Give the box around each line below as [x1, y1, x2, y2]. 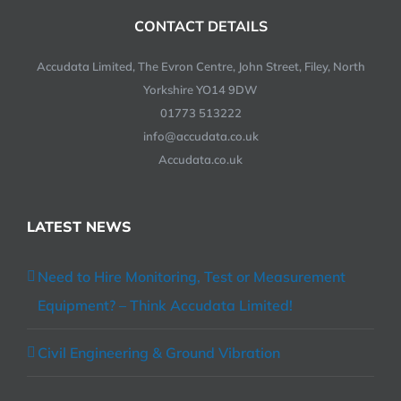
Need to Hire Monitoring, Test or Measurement [38, 267, 346, 286]
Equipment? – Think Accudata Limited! [38, 295, 293, 314]
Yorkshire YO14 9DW [143, 81, 258, 97]
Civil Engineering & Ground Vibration [38, 343, 280, 362]
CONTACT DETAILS [133, 16, 268, 35]
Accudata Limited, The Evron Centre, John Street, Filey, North [36, 58, 365, 73]
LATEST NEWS [27, 217, 132, 235]
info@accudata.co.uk [142, 128, 259, 143]
